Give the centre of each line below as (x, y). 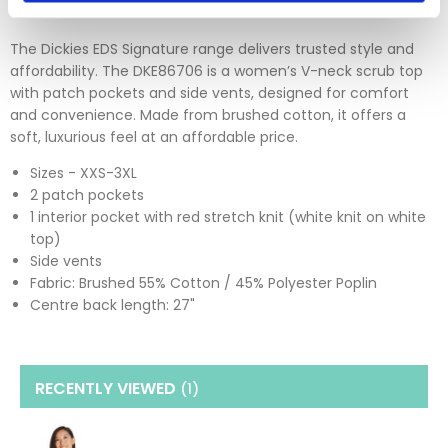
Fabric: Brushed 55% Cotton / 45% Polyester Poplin (203, 283)
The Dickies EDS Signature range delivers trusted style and (212, 49)
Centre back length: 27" (112, 305)
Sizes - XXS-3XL (83, 173)
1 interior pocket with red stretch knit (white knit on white (228, 217)
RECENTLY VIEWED (105, 389)
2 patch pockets (87, 195)
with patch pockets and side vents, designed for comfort (209, 93)
